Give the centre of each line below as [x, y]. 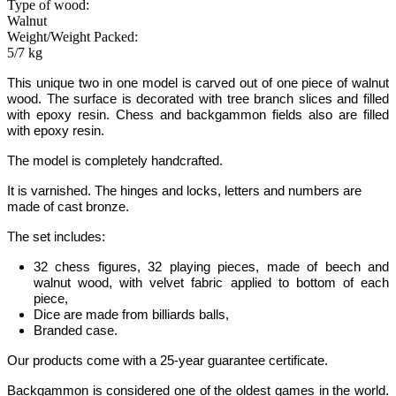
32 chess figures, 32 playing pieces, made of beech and [211, 267]
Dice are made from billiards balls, [131, 315]
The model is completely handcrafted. [115, 161]
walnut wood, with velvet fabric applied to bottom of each [211, 283]
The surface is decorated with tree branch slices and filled [215, 99]
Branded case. [76, 331]
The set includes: [56, 237]
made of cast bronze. [68, 207]
